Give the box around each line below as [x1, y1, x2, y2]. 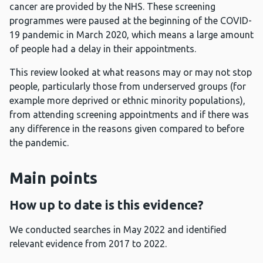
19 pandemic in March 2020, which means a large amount [9, 29, 254, 41]
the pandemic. [9, 137, 69, 149]
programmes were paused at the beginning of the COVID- [9, 15, 252, 26]
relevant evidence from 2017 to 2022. [9, 238, 167, 249]
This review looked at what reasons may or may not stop [9, 67, 252, 78]
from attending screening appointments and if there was [9, 109, 249, 120]
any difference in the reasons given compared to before [9, 123, 244, 134]
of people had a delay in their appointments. [9, 43, 198, 55]
